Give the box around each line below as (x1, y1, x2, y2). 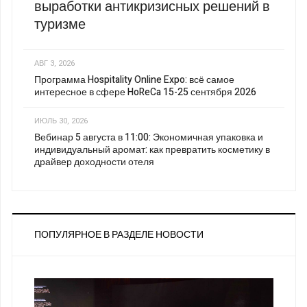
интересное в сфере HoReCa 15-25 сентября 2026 (34, 85, 256, 100)
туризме (34, 14, 86, 34)
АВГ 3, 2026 (34, 58, 75, 70)
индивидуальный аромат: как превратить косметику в (34, 142, 270, 157)
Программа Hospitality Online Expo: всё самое (34, 73, 234, 88)
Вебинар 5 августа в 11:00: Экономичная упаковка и (34, 130, 263, 145)
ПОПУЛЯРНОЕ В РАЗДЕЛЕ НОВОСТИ (34, 227, 204, 242)
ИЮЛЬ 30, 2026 (34, 115, 88, 127)
